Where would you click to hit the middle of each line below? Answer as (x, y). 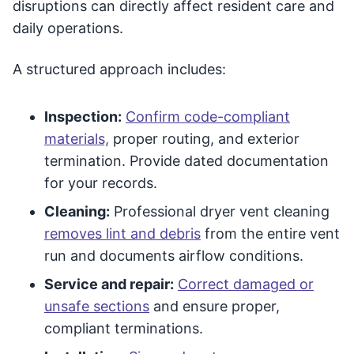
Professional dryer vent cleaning (220, 211)
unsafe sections (97, 306)
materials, (77, 139)
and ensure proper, (215, 306)
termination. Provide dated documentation (186, 161)
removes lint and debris (122, 233)
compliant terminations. (124, 328)
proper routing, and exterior (204, 139)
